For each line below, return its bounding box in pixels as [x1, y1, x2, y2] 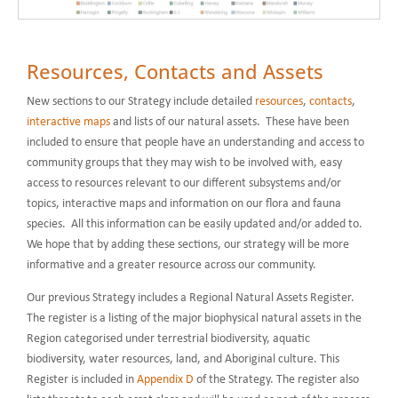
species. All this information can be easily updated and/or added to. [27, 217, 365, 231]
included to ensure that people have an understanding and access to [27, 135, 364, 149]
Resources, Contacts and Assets [27, 57, 323, 84]
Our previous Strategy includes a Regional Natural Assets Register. [27, 291, 354, 305]
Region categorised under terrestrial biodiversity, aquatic [27, 331, 310, 346]
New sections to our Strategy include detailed [27, 94, 255, 108]
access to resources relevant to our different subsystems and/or [27, 176, 341, 190]
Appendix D [137, 372, 194, 386]
